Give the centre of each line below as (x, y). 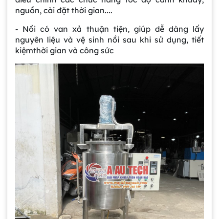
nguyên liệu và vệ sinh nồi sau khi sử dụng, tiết (109, 39)
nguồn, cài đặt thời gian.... (64, 10)
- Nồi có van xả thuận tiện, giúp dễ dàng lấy (109, 29)
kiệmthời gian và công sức (65, 50)
